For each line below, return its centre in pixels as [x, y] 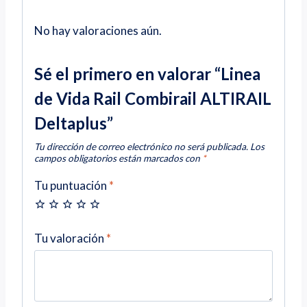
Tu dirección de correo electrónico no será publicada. [141, 146]
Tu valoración [70, 238]
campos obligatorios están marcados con [118, 158]
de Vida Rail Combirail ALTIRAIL [153, 98]
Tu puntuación [72, 186]
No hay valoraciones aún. [98, 30]
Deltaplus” [74, 123]
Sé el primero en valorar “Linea [147, 73]
